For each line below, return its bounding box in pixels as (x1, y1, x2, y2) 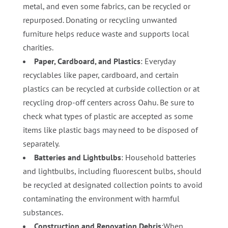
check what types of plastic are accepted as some (22, 110, 193, 121)
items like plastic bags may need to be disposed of (22, 124, 198, 135)
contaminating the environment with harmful (22, 193, 180, 204)
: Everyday (140, 55, 175, 66)
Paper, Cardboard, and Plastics (34, 55, 140, 66)
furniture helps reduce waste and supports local (22, 28, 189, 39)
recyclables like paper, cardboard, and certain (22, 69, 179, 80)
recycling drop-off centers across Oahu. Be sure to (22, 97, 194, 107)
